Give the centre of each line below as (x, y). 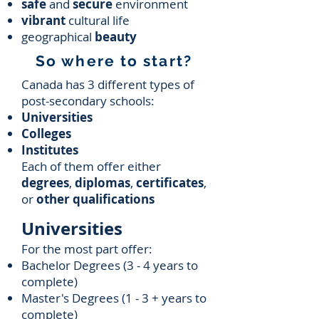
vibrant (43, 20)
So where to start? (114, 61)
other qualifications (95, 199)
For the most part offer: (87, 249)
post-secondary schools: (88, 101)
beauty (116, 37)
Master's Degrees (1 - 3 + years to (114, 298)
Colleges (46, 134)
